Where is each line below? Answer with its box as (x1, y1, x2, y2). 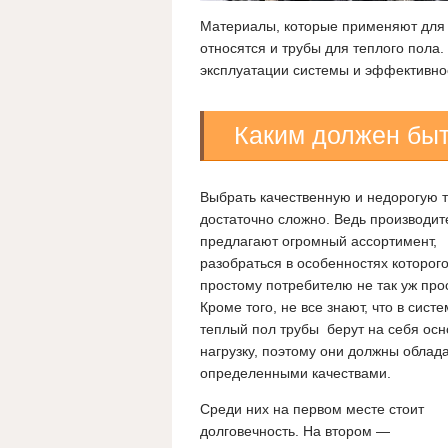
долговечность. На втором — (200, 423, 390, 440)
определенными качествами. (200, 365, 391, 382)
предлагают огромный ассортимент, (200, 233, 437, 250)
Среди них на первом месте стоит (200, 401, 424, 418)
